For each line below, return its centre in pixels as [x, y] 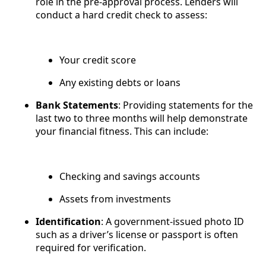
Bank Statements [77, 105]
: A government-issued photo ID [172, 221]
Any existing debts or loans [120, 82]
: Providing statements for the [186, 105]
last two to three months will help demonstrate [142, 118]
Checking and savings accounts [130, 176]
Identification [68, 221]
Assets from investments [115, 199]
